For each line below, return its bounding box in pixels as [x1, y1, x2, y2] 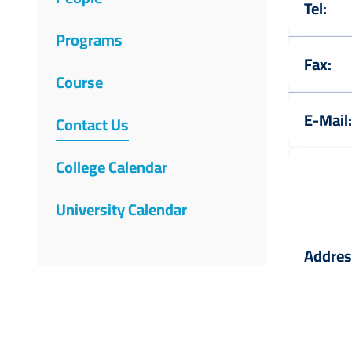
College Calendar [56, 152, 167, 181]
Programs [56, 25, 123, 54]
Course [56, 68, 103, 97]
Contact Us [56, 110, 129, 139]
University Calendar [56, 195, 187, 224]
